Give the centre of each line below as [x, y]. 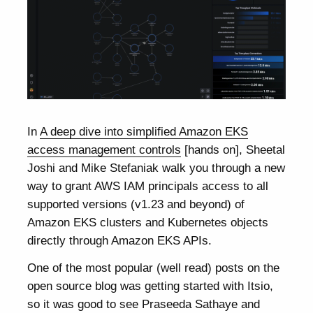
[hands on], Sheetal [233, 150]
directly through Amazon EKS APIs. [120, 241]
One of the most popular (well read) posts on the [154, 268]
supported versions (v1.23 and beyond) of [136, 204]
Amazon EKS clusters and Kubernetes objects [148, 223]
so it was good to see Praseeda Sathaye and [144, 304]
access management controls [104, 150]
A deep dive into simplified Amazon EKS [144, 132]
